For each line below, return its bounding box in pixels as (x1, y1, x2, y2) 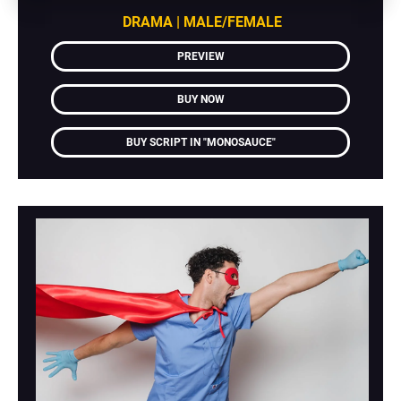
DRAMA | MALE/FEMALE (123, 13, 283, 31)
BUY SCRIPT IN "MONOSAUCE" (125, 136, 276, 149)
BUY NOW (176, 93, 225, 107)
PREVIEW (176, 50, 225, 64)
